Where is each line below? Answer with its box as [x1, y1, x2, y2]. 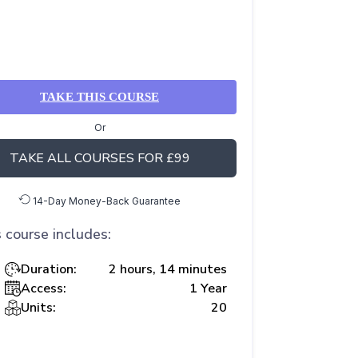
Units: [20, 299, 56, 316]
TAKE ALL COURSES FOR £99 [9, 149, 190, 167]
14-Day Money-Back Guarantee [30, 195, 181, 207]
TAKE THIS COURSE [40, 90, 159, 103]
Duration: [20, 261, 77, 278]
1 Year [189, 280, 227, 297]
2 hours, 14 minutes [108, 261, 227, 278]
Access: [20, 280, 66, 297]
